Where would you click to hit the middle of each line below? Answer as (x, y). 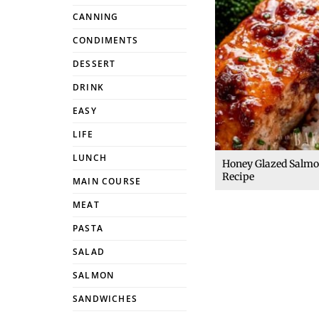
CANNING (96, 17)
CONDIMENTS (105, 40)
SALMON (94, 275)
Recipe (238, 176)
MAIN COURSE (107, 181)
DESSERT (94, 64)
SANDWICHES (105, 299)
